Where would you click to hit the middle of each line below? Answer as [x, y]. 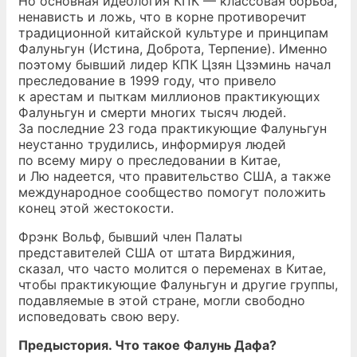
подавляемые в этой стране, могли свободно [162, 300]
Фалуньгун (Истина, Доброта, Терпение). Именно [173, 49]
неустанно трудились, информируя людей [152, 144]
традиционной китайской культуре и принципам [173, 33]
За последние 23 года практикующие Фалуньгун [173, 128]
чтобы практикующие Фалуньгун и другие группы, [178, 284]
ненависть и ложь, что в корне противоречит [163, 17]
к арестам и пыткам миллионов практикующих [169, 96]
